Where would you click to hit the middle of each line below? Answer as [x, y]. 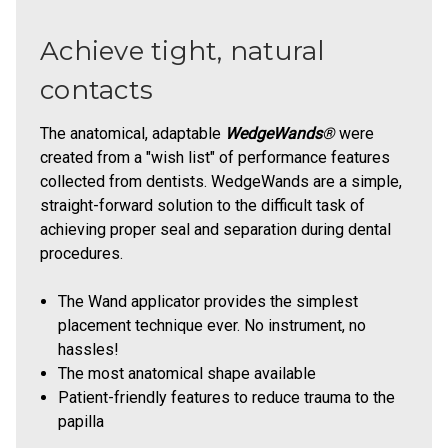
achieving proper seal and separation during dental [215, 230]
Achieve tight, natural [182, 51]
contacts [96, 90]
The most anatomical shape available [187, 374]
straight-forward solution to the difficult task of [202, 206]
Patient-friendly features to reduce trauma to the [227, 398]
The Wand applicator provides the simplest [208, 302]
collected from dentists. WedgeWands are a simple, [221, 182]
